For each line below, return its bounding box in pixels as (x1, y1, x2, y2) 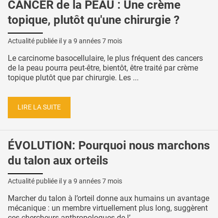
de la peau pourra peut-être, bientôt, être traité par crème (8, 63, 198, 73)
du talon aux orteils (8, 153, 108, 167)
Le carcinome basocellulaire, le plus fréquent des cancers (8, 54, 203, 63)
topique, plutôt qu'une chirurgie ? (8, 13, 180, 27)
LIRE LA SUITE (18, 103, 61, 111)
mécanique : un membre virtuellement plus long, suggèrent (8, 203, 208, 213)
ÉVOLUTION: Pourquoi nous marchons (8, 138, 210, 152)
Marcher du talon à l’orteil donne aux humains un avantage (8, 194, 209, 203)
